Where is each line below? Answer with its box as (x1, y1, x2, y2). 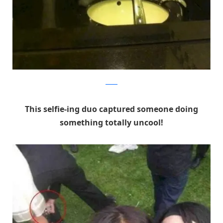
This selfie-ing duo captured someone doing (25, 103, 198, 114)
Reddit (106, 79, 117, 85)
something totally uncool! (60, 116, 163, 128)
